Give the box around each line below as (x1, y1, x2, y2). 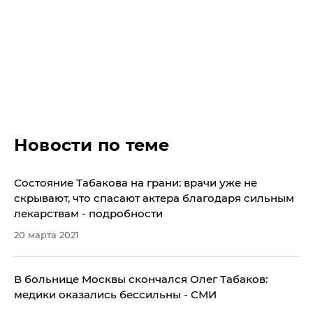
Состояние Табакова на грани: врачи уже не (14, 176, 257, 190)
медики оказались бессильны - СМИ (14, 288, 217, 302)
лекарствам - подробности (14, 207, 163, 221)
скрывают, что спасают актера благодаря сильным (14, 191, 294, 205)
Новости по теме (14, 135, 170, 156)
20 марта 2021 (14, 229, 79, 241)
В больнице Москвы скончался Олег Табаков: (14, 272, 268, 286)
